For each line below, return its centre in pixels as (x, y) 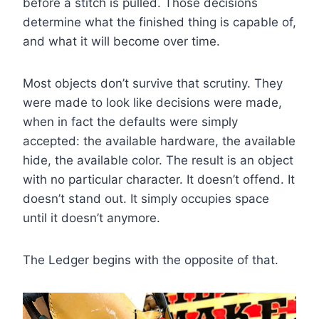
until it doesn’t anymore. (91, 218)
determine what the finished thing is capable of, (159, 22)
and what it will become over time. (121, 42)
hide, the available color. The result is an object (158, 161)
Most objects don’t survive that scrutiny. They (153, 84)
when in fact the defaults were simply (130, 122)
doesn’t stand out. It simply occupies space (146, 199)
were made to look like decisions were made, (152, 103)
